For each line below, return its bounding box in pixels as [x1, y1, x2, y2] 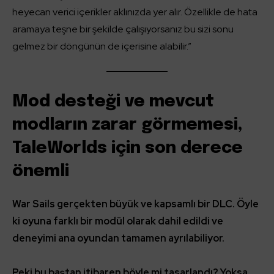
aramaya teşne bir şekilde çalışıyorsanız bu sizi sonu [12, 23, 234, 35]
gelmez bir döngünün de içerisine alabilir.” [12, 40, 191, 53]
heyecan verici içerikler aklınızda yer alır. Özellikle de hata [12, 6, 257, 18]
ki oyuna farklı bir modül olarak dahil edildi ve [12, 215, 223, 228]
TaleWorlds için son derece [12, 140, 243, 157]
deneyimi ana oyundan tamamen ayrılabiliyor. [12, 232, 224, 245]
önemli [12, 163, 69, 180]
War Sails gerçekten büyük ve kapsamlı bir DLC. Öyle [12, 198, 259, 210]
